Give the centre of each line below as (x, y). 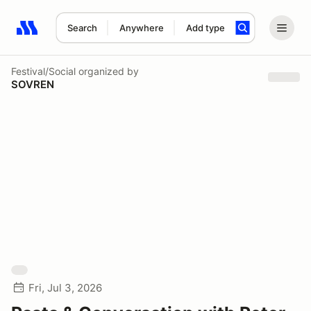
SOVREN (33, 84)
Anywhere (141, 28)
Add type (205, 28)
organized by (107, 71)
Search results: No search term (97, 35)
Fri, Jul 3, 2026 (65, 288)
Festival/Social (43, 71)
